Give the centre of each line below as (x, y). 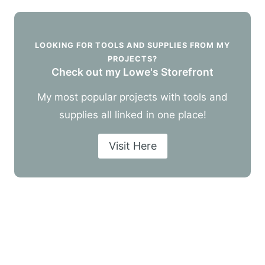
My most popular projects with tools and (132, 97)
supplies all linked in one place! (132, 114)
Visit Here (132, 146)
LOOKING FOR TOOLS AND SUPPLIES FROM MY (132, 45)
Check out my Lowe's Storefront (132, 72)
